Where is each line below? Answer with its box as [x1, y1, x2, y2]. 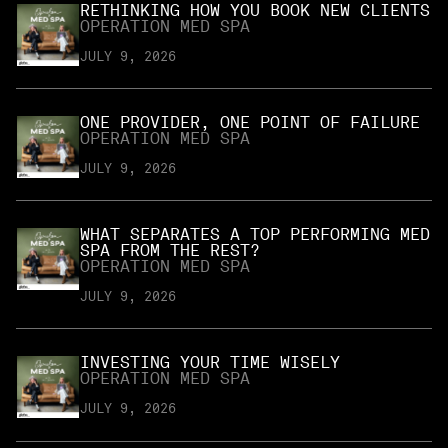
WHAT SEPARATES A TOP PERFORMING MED [80, 224, 430, 244]
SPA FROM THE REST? [80, 240, 260, 260]
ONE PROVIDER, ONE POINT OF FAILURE [80, 112, 420, 132]
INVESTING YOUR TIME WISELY [80, 353, 340, 373]
